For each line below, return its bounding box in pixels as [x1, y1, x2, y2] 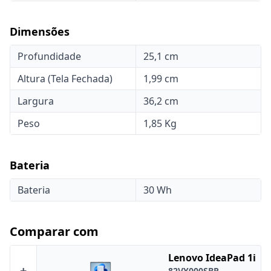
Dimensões [10, 24, 70, 39]
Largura [18, 94, 54, 108]
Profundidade [18, 50, 81, 63]
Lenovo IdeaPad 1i [168, 251, 256, 264]
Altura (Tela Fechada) [18, 72, 113, 85]
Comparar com [10, 223, 99, 240]
